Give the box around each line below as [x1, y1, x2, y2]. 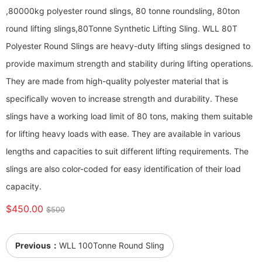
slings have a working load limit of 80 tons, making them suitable [6, 111, 253, 121]
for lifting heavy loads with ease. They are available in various [6, 129, 240, 139]
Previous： [15, 240, 59, 250]
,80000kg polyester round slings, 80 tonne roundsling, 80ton [6, 6, 240, 16]
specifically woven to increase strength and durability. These [6, 94, 238, 104]
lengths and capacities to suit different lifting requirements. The [6, 146, 249, 156]
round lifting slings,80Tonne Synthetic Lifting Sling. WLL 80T [6, 23, 237, 33]
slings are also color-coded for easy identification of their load [6, 164, 241, 174]
